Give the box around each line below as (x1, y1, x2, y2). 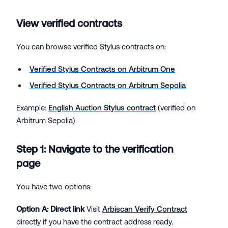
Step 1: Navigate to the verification (16, 143, 173, 155)
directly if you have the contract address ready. (16, 217, 173, 226)
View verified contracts (16, 17, 122, 30)
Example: (16, 103, 48, 112)
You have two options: (16, 182, 92, 191)
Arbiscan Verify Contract (102, 204, 187, 213)
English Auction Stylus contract (48, 103, 156, 112)
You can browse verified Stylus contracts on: (16, 42, 166, 51)
